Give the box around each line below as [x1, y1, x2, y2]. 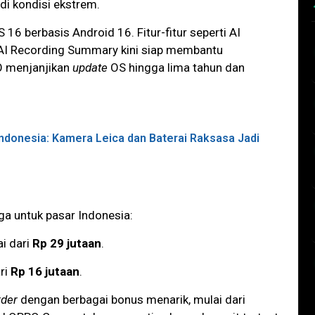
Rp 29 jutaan [32, 236, 101, 251]
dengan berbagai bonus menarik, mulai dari [18, 292, 245, 307]
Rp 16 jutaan [11, 264, 79, 279]
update [72, 60, 108, 75]
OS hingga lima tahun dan [108, 60, 245, 75]
